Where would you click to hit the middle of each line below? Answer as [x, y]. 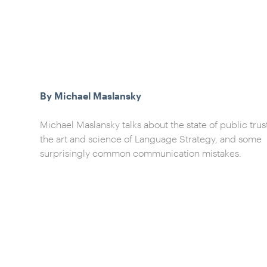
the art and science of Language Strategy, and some [151, 139]
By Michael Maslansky [91, 96]
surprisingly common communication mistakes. [141, 153]
